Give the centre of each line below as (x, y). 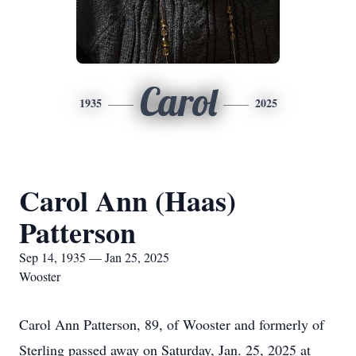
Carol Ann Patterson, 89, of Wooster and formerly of (172, 324)
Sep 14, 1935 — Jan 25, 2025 (94, 257)
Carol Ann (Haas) (128, 200)
